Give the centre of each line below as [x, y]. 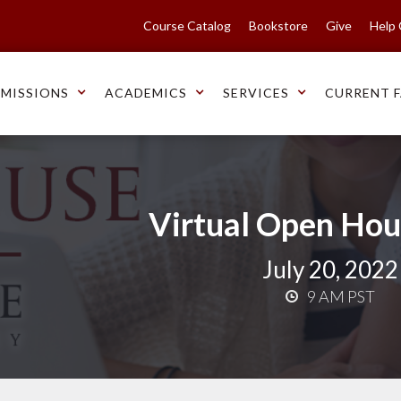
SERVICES [256, 93]
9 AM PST [341, 296]
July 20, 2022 [330, 269]
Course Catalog [188, 26]
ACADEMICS [146, 93]
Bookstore [279, 26]
